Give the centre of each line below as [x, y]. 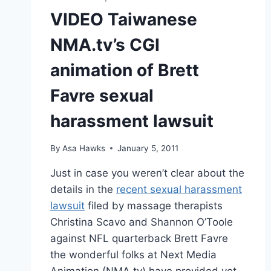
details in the [83, 189]
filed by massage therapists [154, 205]
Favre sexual [102, 96]
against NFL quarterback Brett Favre [139, 238]
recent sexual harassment [179, 189]
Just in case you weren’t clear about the [147, 173]
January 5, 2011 [148, 148]
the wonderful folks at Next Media [133, 254]
